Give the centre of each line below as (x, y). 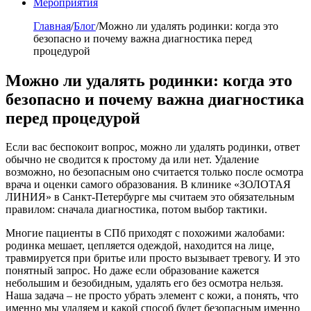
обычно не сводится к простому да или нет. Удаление (132, 160)
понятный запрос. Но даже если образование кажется (132, 271)
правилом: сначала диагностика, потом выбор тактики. (136, 210)
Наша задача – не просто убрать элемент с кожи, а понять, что (152, 296)
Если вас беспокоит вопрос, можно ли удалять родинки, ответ (153, 147)
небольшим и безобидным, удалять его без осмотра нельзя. (144, 283)
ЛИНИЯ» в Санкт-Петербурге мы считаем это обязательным (150, 197)
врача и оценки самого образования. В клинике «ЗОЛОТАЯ (148, 185)
